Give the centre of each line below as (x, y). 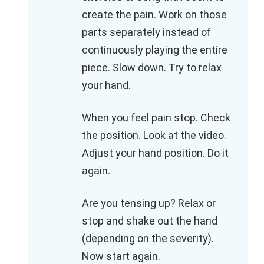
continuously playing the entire (155, 50)
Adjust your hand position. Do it (155, 153)
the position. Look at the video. (154, 136)
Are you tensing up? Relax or (149, 203)
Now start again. (121, 256)
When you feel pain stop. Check (156, 118)
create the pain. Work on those (154, 15)
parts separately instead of (146, 32)
